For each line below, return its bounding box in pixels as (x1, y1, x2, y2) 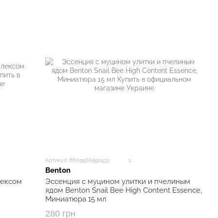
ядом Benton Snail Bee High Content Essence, (45, 186, 202, 195)
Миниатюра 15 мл (45, 195, 107, 204)
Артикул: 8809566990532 (45, 157, 110, 163)
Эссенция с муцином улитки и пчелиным (45, 177, 191, 186)
